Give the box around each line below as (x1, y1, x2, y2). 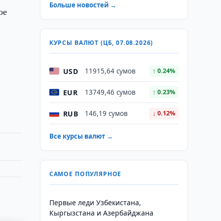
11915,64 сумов (84, 67, 136, 75)
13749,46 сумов (84, 88, 136, 97)
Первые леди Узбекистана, (49, 198, 141, 207)
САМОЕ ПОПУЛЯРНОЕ (49, 170, 122, 178)
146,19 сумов (84, 109, 128, 118)
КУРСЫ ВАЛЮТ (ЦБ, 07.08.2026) (49, 38, 153, 47)
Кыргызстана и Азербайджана (49, 208, 153, 218)
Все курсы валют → (49, 132, 113, 141)
